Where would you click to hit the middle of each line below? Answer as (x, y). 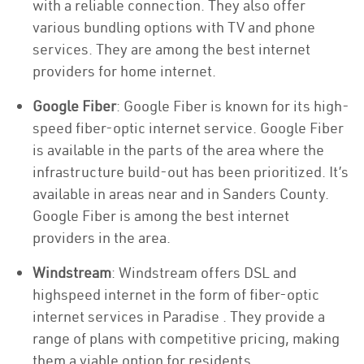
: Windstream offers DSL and (204, 273)
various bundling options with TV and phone (174, 27)
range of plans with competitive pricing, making (186, 338)
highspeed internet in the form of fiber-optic (176, 295)
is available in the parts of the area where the (178, 150)
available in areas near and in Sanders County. (181, 194)
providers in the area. (102, 238)
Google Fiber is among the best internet (161, 216)
